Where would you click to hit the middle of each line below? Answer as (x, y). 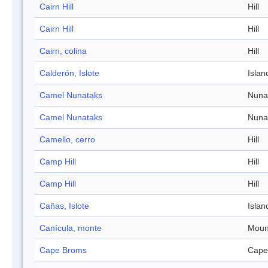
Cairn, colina (63, 51)
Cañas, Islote (64, 206)
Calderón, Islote (69, 73)
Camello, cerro (67, 140)
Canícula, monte (71, 228)
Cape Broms (63, 250)
